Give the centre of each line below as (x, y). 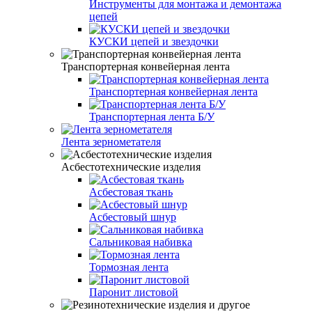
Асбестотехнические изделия (131, 166)
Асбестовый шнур (133, 217)
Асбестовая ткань (131, 192)
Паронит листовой (134, 292)
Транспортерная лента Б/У (152, 116)
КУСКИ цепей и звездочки (154, 41)
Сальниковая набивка (141, 242)
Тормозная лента (129, 267)
